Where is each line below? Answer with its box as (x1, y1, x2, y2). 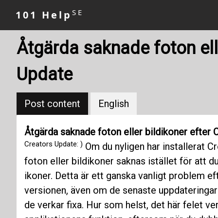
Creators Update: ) (24, 139, 83, 148)
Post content (24, 98, 80, 109)
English (98, 98, 129, 109)
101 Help (16, 8, 72, 21)
